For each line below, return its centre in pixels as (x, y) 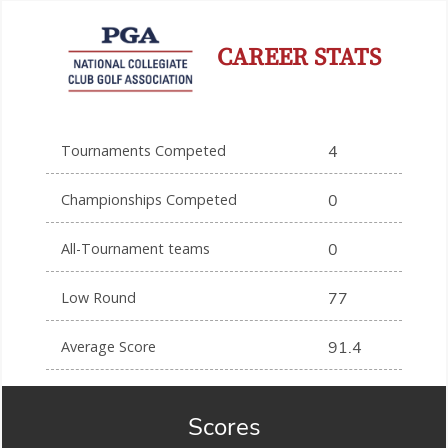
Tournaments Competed (144, 151)
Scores (224, 427)
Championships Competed (149, 200)
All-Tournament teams (136, 249)
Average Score (109, 347)
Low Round (99, 298)
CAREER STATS (286, 57)
